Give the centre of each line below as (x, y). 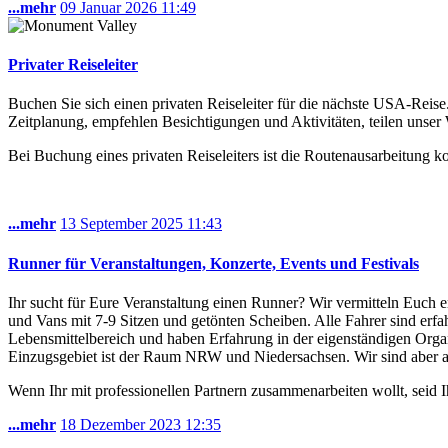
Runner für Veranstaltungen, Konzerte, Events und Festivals (213, 263)
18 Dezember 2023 (122, 424)
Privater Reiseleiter (73, 65)
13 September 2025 (123, 224)
